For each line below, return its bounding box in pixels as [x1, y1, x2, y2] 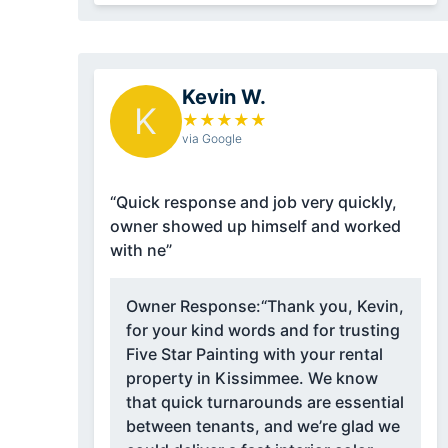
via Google [181, 131, 242, 147]
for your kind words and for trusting [125, 320, 400, 341]
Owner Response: [125, 296, 261, 317]
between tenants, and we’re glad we [125, 416, 400, 437]
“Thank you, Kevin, [260, 296, 404, 317]
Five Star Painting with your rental [125, 344, 383, 365]
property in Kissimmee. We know [125, 368, 378, 389]
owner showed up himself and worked [109, 216, 401, 237]
